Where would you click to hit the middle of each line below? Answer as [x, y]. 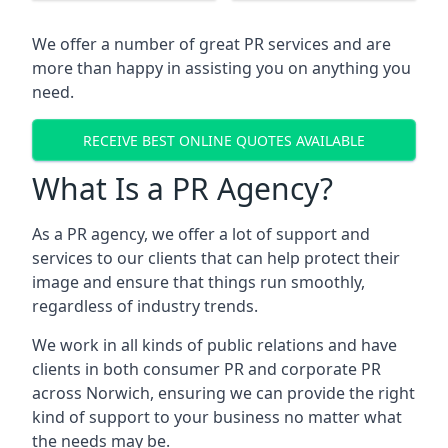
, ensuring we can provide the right [282, 393]
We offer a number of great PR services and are [211, 44]
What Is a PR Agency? [182, 188]
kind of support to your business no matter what [217, 417]
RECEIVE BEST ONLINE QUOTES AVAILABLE [224, 140]
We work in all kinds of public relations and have [214, 345]
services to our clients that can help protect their [216, 258]
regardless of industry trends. [145, 306]
